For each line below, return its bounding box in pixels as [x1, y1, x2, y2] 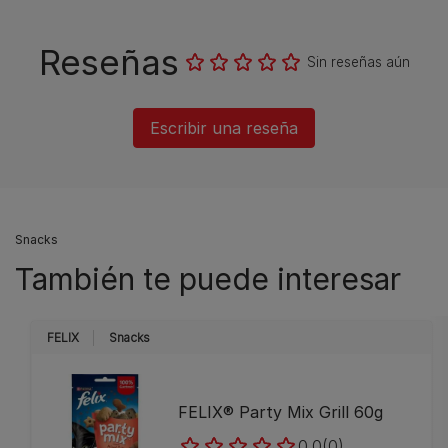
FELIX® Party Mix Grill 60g [178, 401, 384, 422]
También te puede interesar [15, 261, 401, 297]
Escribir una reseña [150, 118, 298, 138]
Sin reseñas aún [306, 54, 410, 70]
